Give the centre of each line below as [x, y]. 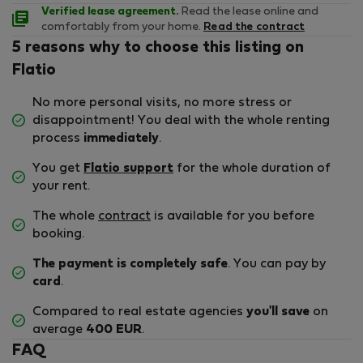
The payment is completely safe [130, 265]
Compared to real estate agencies [139, 312]
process [58, 139]
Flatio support [128, 169]
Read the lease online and [249, 12]
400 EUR [114, 330]
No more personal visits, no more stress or [162, 103]
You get [58, 169]
